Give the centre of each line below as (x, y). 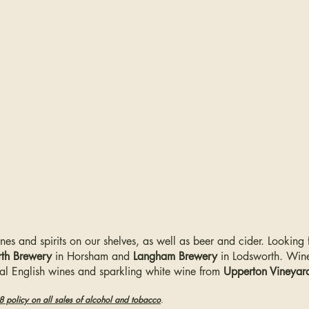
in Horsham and (92, 256)
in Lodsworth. (252, 256)
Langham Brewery (175, 256)
